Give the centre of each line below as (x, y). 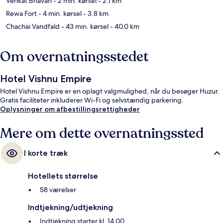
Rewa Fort (21, 14)
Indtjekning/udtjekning (70, 208)
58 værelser (58, 190)
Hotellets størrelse (63, 176)
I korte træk (46, 153)
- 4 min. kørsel (59, 14)
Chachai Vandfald (33, 27)
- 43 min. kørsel (84, 27)
